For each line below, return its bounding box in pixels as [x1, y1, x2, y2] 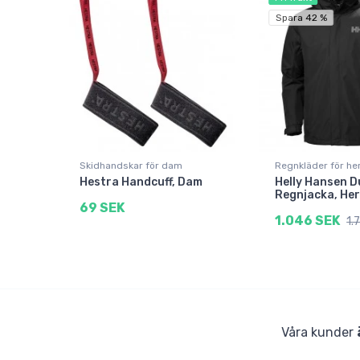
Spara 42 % [275, 12, 327, 24]
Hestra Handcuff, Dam [79, 175, 202, 190]
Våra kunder [281, 325, 357, 341]
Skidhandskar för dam [79, 160, 182, 172]
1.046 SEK [275, 213, 341, 229]
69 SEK [79, 200, 125, 216]
